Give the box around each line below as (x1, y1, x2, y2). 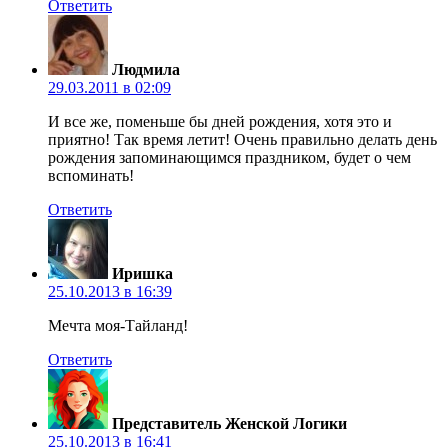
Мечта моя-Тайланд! (48, 316, 188, 334)
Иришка (112, 264, 173, 282)
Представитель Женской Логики (112, 414, 347, 432)
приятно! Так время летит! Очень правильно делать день (48, 130, 437, 148)
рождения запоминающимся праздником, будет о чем (48, 148, 411, 166)
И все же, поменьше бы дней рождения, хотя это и (48, 112, 392, 130)
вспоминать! (48, 166, 134, 184)
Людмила (112, 60, 180, 78)
